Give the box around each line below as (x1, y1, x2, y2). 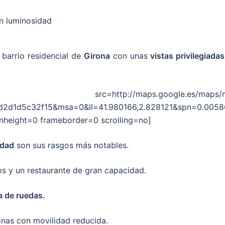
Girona (83, 51, 110, 61)
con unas (109, 51, 148, 61)
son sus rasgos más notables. (14, 140, 129, 150)
